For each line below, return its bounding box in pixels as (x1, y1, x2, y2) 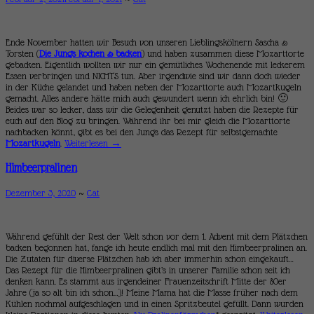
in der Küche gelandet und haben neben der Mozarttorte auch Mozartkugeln (6, 81, 301, 93)
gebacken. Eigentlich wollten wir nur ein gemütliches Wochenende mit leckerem (6, 58, 305, 70)
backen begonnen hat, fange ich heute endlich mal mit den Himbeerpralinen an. (6, 241, 307, 253)
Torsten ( (6, 47, 39, 59)
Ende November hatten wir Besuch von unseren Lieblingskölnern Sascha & (6, 36, 287, 48)
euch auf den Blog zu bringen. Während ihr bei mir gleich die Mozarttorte (6, 114, 290, 126)
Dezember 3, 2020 (6, 186, 76, 198)
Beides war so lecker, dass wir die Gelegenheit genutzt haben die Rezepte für (6, 103, 299, 115)
